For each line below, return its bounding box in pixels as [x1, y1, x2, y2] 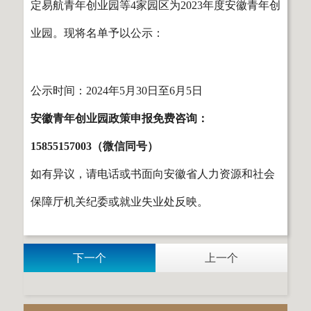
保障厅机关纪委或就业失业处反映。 [31, 195, 208, 208]
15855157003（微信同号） [31, 140, 158, 152]
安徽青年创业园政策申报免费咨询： [31, 112, 208, 124]
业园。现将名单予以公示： [31, 26, 164, 39]
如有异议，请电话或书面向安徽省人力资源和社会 [31, 167, 275, 180]
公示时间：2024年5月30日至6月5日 [31, 84, 203, 96]
